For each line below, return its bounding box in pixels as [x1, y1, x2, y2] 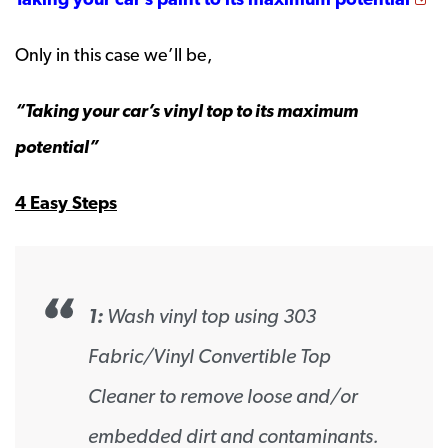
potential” [15, 135, 99, 157]
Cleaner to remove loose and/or [88, 383, 358, 408]
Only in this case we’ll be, [15, 43, 212, 65]
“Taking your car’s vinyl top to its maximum [15, 99, 358, 121]
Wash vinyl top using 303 [103, 303, 316, 328]
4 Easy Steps [15, 191, 117, 213]
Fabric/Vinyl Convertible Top [88, 343, 331, 368]
